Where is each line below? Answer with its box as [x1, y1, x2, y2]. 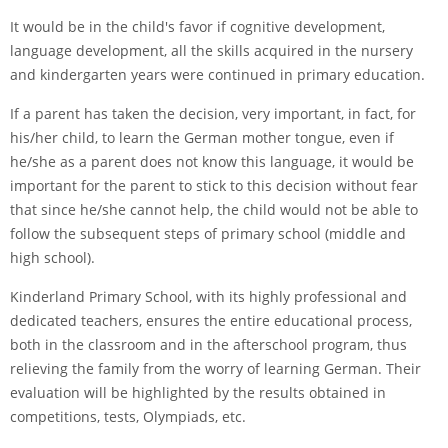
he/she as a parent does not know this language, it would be [10, 152, 414, 171]
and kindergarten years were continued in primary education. [10, 65, 425, 84]
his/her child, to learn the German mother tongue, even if [10, 128, 394, 147]
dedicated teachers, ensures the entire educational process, [10, 311, 412, 330]
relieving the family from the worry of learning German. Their [10, 359, 421, 378]
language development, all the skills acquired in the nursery [10, 41, 413, 60]
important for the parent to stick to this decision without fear [10, 176, 418, 195]
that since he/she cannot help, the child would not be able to [10, 200, 418, 219]
